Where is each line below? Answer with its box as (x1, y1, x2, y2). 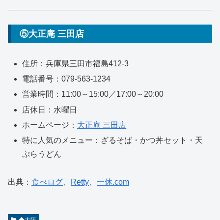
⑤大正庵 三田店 (20, 28, 84, 39)
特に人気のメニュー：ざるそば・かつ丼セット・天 (22, 136, 203, 144)
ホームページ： (22, 120, 78, 129)
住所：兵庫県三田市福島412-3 (22, 59, 129, 68)
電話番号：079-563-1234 (22, 75, 111, 83)
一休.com (97, 177, 129, 186)
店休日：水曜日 (22, 105, 78, 114)
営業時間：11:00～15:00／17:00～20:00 (22, 90, 164, 99)
